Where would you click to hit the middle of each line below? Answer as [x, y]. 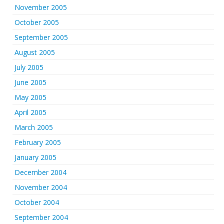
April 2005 [30, 112]
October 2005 [37, 22]
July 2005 [29, 67]
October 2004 [37, 202]
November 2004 [41, 187]
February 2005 [38, 142]
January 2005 [35, 157]
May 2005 [30, 97]
